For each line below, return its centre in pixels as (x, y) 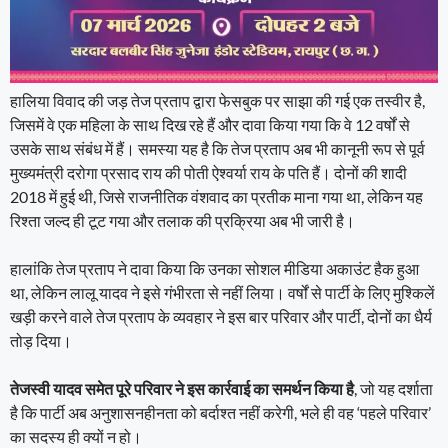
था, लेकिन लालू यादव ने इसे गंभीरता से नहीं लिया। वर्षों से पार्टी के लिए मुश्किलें (222, 292)
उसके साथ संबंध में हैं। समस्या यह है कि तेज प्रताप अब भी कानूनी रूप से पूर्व (217, 148)
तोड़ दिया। (41, 340)
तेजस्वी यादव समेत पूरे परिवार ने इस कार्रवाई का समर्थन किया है (182, 388)
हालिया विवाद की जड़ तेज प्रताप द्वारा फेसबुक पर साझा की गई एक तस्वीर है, (217, 100)
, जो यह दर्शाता (393, 388)
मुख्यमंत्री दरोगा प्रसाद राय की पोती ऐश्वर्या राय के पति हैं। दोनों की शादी (208, 172)
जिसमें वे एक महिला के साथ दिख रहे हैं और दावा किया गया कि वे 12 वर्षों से (210, 124)
